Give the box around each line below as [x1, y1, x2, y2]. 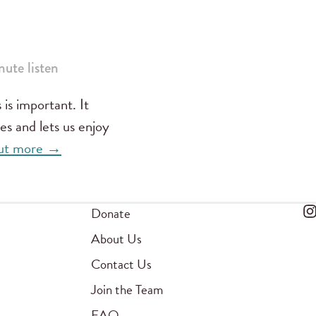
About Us [91, 229, 142, 250]
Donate [91, 203, 131, 224]
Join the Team [91, 279, 164, 300]
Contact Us [91, 254, 152, 275]
